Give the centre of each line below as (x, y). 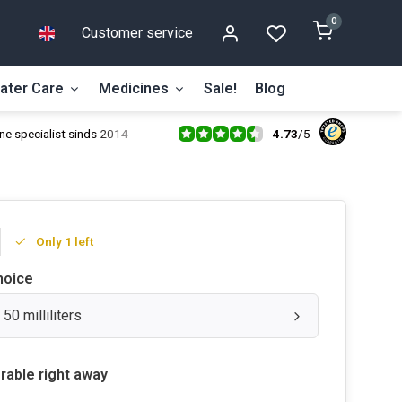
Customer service (137, 33)
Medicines (134, 88)
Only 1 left (65, 241)
